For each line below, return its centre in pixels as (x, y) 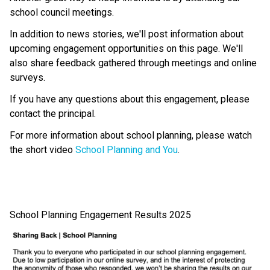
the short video (42, 149)
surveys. (27, 77)
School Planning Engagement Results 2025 (100, 215)
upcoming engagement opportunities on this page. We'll (126, 48)
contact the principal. (53, 113)
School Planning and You (127, 149)
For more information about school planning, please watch (131, 135)
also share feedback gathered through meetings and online (133, 63)
